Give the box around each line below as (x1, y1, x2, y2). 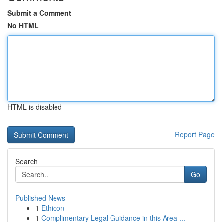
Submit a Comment (7, 8, 71, 18)
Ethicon (41, 203, 64, 213)
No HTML (7, 20, 39, 30)
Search (15, 156, 38, 166)
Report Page (175, 129, 215, 139)
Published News (15, 193, 65, 203)
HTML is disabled (7, 102, 62, 111)
